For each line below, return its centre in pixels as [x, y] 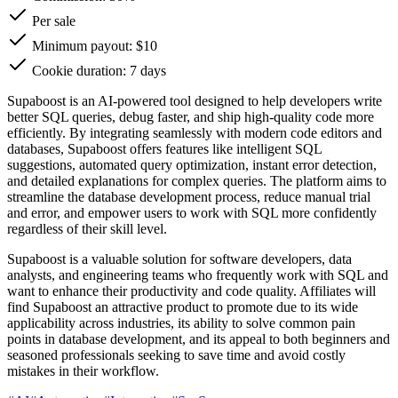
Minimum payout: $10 [93, 45]
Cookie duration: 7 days [97, 70]
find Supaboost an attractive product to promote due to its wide [183, 306]
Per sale [52, 20]
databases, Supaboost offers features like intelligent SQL [164, 148]
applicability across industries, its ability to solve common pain [181, 322]
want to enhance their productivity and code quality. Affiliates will [191, 291]
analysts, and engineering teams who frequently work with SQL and [198, 275]
